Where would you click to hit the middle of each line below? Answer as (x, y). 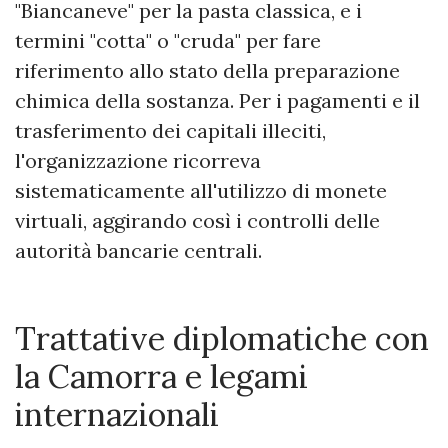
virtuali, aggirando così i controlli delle (197, 221)
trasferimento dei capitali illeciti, (170, 131)
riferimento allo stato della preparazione (207, 71)
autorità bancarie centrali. (138, 251)
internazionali (117, 415)
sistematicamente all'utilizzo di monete (201, 191)
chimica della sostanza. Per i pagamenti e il (217, 101)
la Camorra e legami (161, 377)
